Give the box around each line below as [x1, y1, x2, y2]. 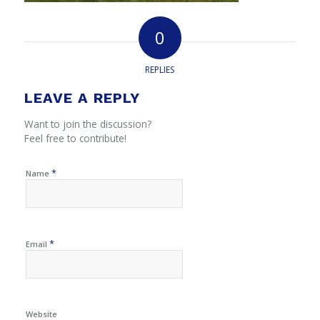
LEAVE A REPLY [24, 89, 140, 107]
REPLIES [145, 64, 175, 76]
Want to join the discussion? [24, 117, 151, 131]
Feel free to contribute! [24, 131, 126, 146]
